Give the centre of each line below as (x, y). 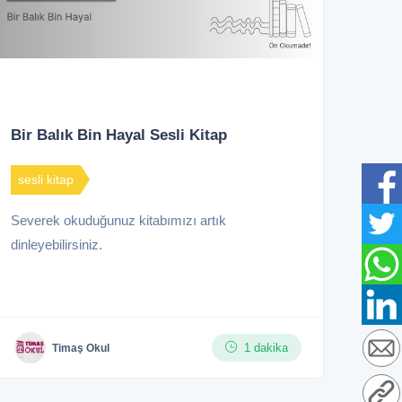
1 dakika (266, 348)
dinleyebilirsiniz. (57, 245)
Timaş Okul (81, 348)
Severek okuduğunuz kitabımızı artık (118, 221)
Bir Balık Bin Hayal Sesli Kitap (119, 135)
